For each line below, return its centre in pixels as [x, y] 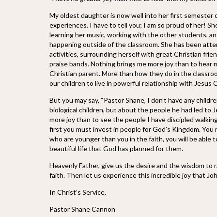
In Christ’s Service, [78, 192]
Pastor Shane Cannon [82, 209]
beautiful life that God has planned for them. [116, 148]
